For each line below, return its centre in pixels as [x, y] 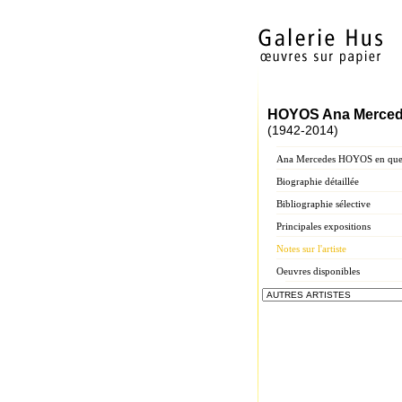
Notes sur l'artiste [311, 249]
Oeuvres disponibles [318, 271]
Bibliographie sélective [323, 204]
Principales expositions [323, 226]
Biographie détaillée [318, 181]
